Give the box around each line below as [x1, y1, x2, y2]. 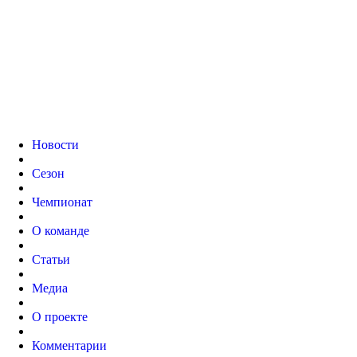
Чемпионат [32, 195, 92, 209]
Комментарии [32, 339, 107, 352]
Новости [32, 138, 79, 151]
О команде [32, 224, 89, 237]
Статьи [32, 253, 70, 266]
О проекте [32, 310, 88, 324]
